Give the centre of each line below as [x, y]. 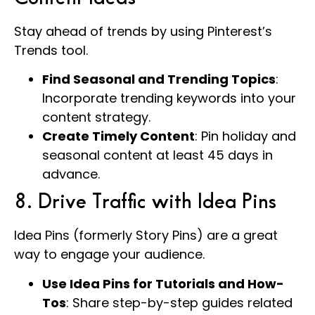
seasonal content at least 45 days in [157, 155]
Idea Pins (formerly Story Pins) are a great [146, 236]
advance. [71, 174]
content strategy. [96, 117]
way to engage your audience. [109, 255]
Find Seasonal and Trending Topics [159, 79]
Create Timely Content [118, 136]
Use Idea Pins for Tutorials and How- [163, 283]
